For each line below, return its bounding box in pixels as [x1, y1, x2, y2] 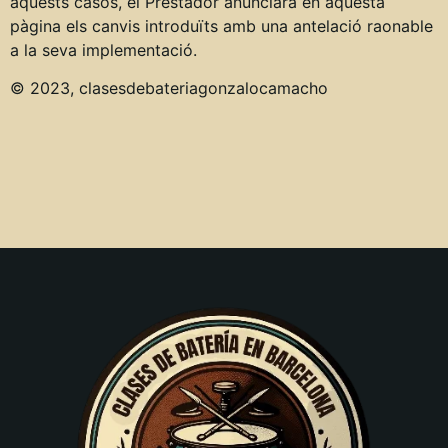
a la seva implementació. [10, 39, 197, 60]
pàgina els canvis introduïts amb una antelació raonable [10, 15, 433, 36]
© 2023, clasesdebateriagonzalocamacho [10, 78, 328, 99]
